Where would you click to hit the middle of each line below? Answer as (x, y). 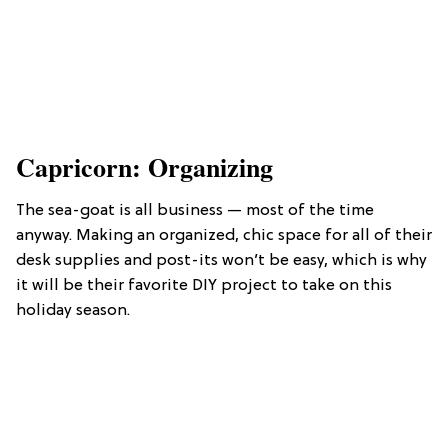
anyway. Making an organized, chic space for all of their (224, 236)
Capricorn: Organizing (144, 167)
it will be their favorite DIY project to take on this (204, 286)
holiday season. (73, 311)
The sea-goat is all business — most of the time (195, 211)
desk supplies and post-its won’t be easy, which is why (221, 261)
